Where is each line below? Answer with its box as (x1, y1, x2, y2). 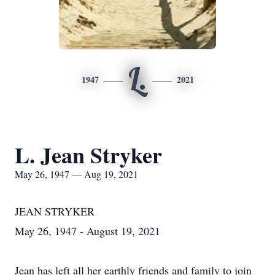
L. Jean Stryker (15, 139, 162, 171)
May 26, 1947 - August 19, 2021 (15, 223, 160, 238)
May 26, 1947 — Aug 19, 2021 (15, 168, 138, 180)
